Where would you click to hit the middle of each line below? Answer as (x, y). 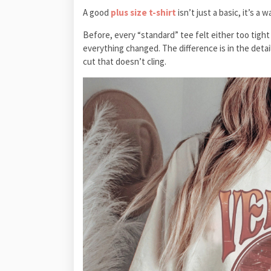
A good (97, 12)
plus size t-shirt (143, 12)
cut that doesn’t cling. (125, 61)
